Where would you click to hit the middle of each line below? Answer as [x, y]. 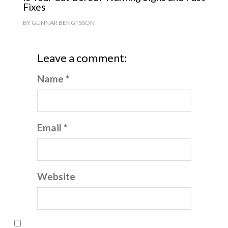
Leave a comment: [82, 58]
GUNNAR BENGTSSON [63, 23]
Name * [53, 79]
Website [56, 177]
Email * [52, 128]
